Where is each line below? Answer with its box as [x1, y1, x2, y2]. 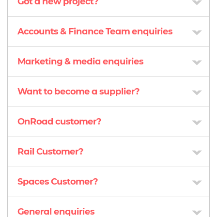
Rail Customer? [17, 146, 84, 157]
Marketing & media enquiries [17, 56, 143, 67]
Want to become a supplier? [17, 86, 140, 97]
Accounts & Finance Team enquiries [17, 26, 172, 37]
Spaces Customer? [17, 176, 98, 187]
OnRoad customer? [17, 116, 102, 127]
